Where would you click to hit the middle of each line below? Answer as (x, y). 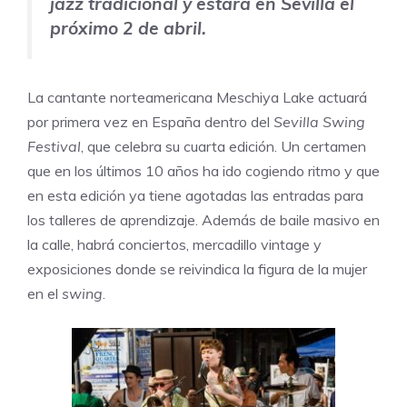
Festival (54, 146)
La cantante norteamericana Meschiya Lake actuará (197, 97)
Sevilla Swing (319, 121)
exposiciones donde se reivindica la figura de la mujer (197, 268)
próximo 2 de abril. (128, 29)
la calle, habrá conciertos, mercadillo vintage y (174, 244)
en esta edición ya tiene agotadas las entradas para (195, 195)
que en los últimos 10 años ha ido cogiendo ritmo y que (203, 170)
